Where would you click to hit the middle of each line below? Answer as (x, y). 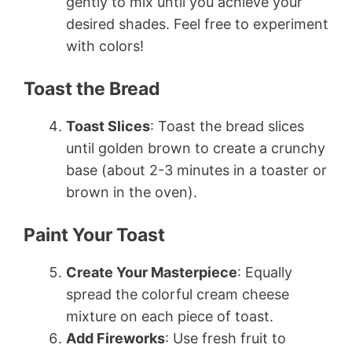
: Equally (265, 273)
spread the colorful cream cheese (178, 295)
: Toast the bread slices (227, 126)
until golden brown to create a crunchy (196, 148)
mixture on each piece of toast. (170, 317)
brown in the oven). (132, 192)
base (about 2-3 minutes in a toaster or (196, 170)
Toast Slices (108, 126)
